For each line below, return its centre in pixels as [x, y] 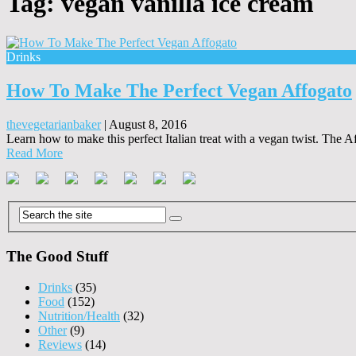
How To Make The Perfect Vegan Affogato [179, 90]
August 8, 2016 [148, 124]
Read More [35, 153]
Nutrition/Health [79, 315]
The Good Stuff [57, 256]
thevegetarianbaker [54, 124]
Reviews [60, 344]
